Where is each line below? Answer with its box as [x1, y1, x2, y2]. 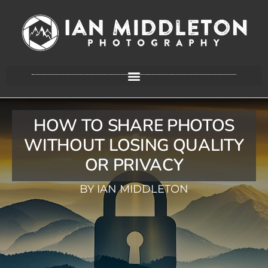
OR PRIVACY [84, 154, 184, 177]
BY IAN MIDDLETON [80, 182, 188, 196]
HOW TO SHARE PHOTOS [33, 114, 235, 138]
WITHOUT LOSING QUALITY [24, 134, 244, 157]
